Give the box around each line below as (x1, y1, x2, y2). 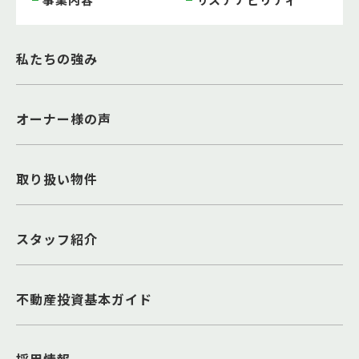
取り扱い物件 (16, 168, 98, 188)
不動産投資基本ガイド (16, 288, 152, 309)
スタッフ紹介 (16, 228, 98, 248)
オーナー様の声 (16, 108, 111, 128)
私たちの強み (16, 48, 98, 68)
